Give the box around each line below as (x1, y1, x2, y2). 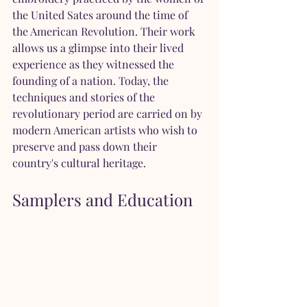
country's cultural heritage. (12, 156, 146, 170)
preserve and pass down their (12, 139, 160, 153)
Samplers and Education (12, 188, 193, 210)
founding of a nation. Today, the (12, 73, 171, 88)
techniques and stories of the (12, 90, 158, 104)
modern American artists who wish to (12, 123, 200, 137)
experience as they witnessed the (12, 57, 177, 71)
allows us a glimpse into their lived (12, 40, 186, 55)
